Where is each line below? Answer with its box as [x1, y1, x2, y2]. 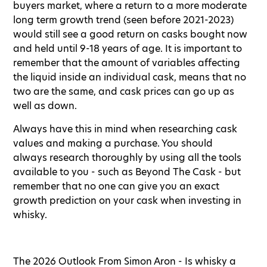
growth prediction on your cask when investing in [13, 193, 241, 207]
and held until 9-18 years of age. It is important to [13, 41, 242, 55]
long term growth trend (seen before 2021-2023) [13, 13, 234, 27]
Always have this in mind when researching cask [13, 122, 237, 136]
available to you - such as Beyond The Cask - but [13, 164, 241, 179]
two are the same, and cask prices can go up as [13, 84, 234, 98]
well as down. [13, 98, 79, 113]
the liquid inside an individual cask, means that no [13, 70, 246, 84]
